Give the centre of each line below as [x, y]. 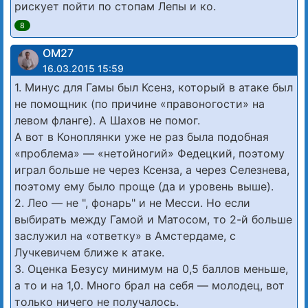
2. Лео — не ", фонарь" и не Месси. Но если [132, 202]
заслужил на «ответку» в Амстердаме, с [125, 235]
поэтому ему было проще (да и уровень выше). [144, 186]
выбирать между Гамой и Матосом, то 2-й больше [153, 219]
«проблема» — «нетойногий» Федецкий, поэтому [150, 153]
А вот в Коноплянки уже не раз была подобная [142, 136]
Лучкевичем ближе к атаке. [89, 252]
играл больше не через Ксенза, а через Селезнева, [152, 169]
